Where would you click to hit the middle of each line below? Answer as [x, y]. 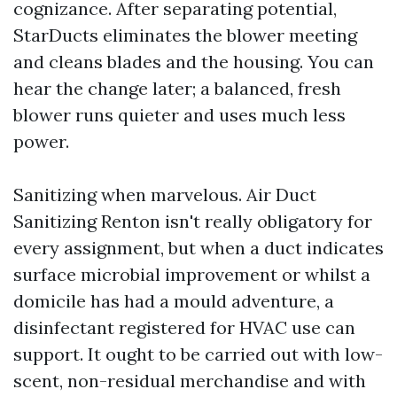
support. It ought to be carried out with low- [198, 354]
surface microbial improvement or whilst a [192, 274]
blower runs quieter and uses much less [179, 115]
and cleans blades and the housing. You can [194, 62]
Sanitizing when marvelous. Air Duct [165, 195]
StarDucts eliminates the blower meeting [185, 35]
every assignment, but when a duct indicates [198, 248]
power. [41, 141]
